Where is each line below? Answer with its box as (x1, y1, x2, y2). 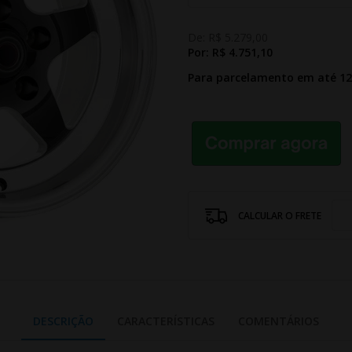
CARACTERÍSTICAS (117, 313, 214, 328)
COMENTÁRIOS (238, 313, 319, 328)
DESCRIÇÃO (33, 313, 93, 328)
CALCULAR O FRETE (238, 208, 324, 222)
